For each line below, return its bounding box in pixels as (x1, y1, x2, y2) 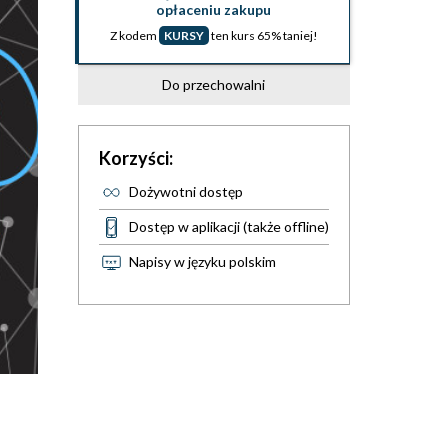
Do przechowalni (162, 76, 266, 93)
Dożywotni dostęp (128, 183, 243, 200)
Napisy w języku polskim (128, 253, 276, 270)
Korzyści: (98, 147, 173, 169)
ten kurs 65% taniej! (208, 28, 318, 43)
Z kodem (109, 28, 159, 43)
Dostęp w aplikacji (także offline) (128, 218, 329, 235)
